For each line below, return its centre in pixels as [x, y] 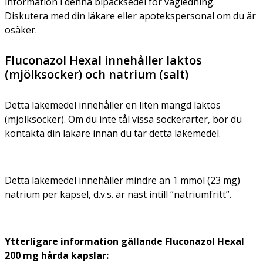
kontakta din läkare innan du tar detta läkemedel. [113, 133]
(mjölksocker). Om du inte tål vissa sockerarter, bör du [123, 119]
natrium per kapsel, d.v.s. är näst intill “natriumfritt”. [118, 194]
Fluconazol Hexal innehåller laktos [103, 60]
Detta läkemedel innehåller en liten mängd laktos [113, 105]
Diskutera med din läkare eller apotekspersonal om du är [130, 16]
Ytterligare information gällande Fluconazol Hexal [124, 241]
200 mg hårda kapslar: [57, 255]
